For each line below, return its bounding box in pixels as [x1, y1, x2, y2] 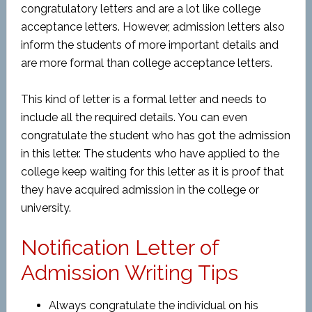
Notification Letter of [20, 235, 219, 260]
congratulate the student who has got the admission [20, 129, 290, 142]
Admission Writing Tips [20, 260, 238, 285]
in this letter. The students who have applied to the [20, 147, 279, 160]
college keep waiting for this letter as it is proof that [20, 165, 284, 178]
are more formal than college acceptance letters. [20, 56, 272, 70]
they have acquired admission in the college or [20, 183, 259, 196]
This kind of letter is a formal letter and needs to [20, 93, 267, 106]
